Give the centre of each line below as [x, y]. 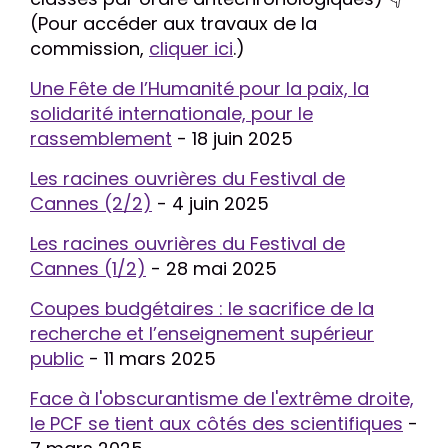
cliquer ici [191, 48]
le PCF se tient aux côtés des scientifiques [216, 423]
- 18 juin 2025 [232, 138]
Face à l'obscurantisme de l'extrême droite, [222, 398]
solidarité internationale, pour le [171, 113]
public [57, 358]
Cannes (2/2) [91, 203]
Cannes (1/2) [88, 268]
